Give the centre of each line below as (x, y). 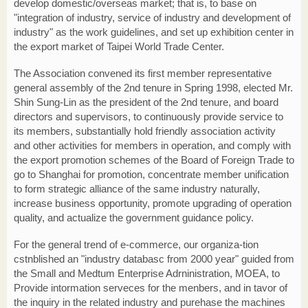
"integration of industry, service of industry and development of (152, 18)
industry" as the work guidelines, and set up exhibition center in (154, 32)
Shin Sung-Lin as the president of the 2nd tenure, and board (146, 102)
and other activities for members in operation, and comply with (152, 145)
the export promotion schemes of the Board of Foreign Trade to (154, 160)
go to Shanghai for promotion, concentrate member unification (151, 174)
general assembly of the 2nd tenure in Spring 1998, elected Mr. (153, 88)
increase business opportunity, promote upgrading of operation (153, 203)
